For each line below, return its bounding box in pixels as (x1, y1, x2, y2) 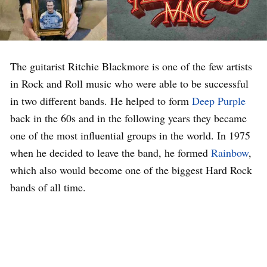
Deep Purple (192, 93, 246, 108)
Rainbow (211, 145, 249, 160)
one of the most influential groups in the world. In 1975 (10, 128, 250, 142)
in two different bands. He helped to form (10, 93, 192, 108)
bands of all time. (10, 179, 86, 194)
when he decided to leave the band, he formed (10, 145, 211, 160)
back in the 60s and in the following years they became (10, 110, 247, 125)
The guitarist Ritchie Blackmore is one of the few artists (10, 58, 252, 73)
